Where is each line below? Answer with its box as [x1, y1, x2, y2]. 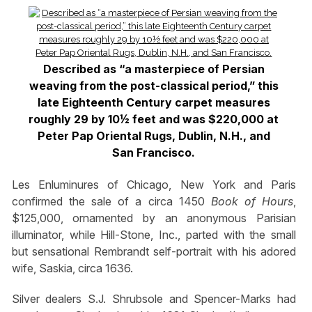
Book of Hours [210, 194, 294, 209]
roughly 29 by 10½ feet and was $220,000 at [29, 111, 279, 126]
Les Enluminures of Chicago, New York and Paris [11, 178, 297, 192]
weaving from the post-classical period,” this [29, 78, 279, 93]
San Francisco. [112, 145, 196, 159]
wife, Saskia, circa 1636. [11, 261, 133, 276]
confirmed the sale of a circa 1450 [11, 194, 211, 209]
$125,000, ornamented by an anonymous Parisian [11, 211, 297, 226]
